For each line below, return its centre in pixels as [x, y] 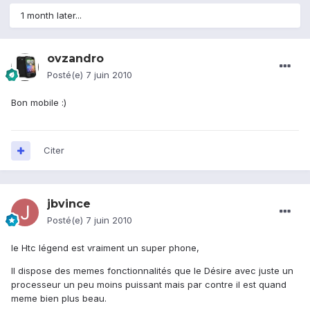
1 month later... [51, 16]
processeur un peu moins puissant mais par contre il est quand [149, 285]
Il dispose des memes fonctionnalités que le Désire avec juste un [152, 271]
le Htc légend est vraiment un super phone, [105, 248]
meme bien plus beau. [59, 299]
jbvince [69, 204]
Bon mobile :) [39, 103]
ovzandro [75, 59]
